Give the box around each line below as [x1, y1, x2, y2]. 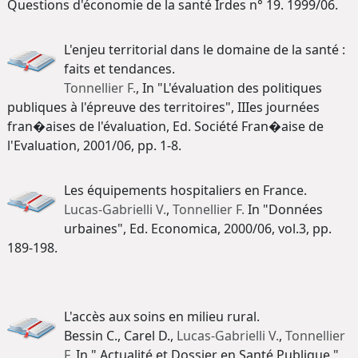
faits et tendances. [64, 59, 175, 78]
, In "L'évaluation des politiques [136, 78, 322, 97]
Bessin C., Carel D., [64, 326, 173, 344]
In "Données [245, 200, 323, 218]
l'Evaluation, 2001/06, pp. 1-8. [7, 136, 181, 154]
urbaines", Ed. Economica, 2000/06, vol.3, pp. [64, 219, 332, 237]
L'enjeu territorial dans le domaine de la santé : [64, 40, 345, 58]
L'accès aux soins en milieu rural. [64, 307, 260, 325]
